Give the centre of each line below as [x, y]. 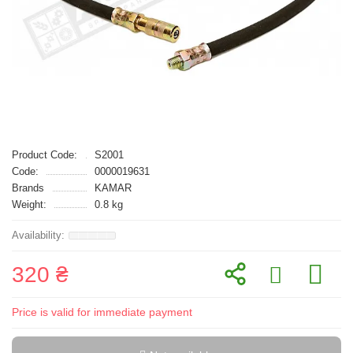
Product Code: [45, 155]
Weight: [29, 204]
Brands [28, 188]
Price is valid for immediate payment [102, 312]
